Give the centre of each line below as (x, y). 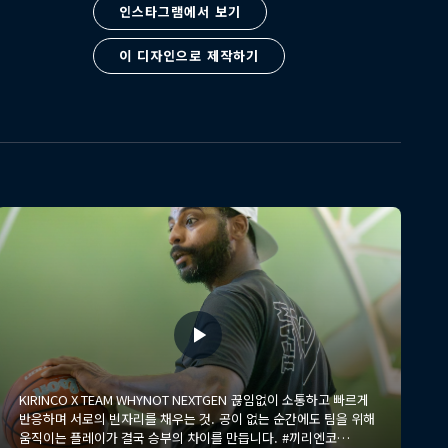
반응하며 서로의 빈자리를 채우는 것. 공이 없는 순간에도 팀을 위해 (119, 418)
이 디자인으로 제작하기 (188, 55)
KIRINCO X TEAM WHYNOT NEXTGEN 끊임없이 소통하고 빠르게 (125, 399)
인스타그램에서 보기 (179, 11)
